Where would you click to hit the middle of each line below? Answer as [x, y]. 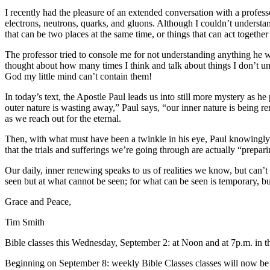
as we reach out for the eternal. [67, 119]
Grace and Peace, [38, 202]
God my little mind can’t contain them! [78, 77]
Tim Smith [25, 222]
